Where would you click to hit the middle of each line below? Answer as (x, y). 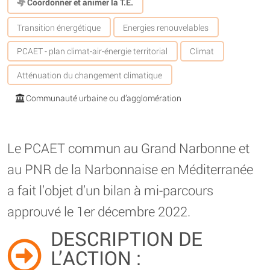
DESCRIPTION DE (127, 238)
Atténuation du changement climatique (90, 75)
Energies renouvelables (166, 27)
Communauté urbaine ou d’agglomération (103, 98)
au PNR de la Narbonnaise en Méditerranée (130, 169)
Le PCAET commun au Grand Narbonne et (128, 148)
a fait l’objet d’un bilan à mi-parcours (110, 190)
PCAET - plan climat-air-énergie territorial (93, 51)
